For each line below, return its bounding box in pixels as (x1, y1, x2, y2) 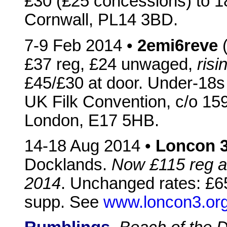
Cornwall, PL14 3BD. (24, 11, 178, 29)
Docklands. (24, 155, 111, 174)
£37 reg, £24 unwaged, (24, 55, 197, 73)
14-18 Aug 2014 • (24, 136, 156, 155)
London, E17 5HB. (24, 111, 159, 130)
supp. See (24, 193, 103, 211)
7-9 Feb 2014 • (24, 36, 137, 55)
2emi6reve (137, 36, 218, 55)
